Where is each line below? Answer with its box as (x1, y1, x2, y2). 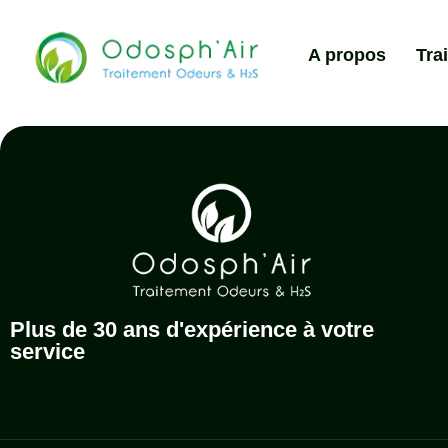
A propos (308, 45, 387, 65)
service (10, 338, 85, 364)
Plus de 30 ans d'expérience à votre (10, 316, 374, 342)
